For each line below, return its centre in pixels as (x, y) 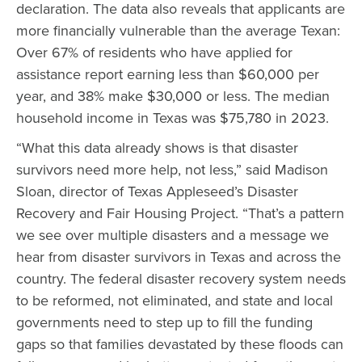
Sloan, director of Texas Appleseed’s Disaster (157, 192)
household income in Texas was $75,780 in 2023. (175, 118)
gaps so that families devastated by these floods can (180, 344)
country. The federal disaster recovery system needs (181, 279)
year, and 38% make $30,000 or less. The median (173, 96)
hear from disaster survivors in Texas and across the (179, 257)
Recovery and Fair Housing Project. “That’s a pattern (180, 213)
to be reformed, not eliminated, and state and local (175, 301)
